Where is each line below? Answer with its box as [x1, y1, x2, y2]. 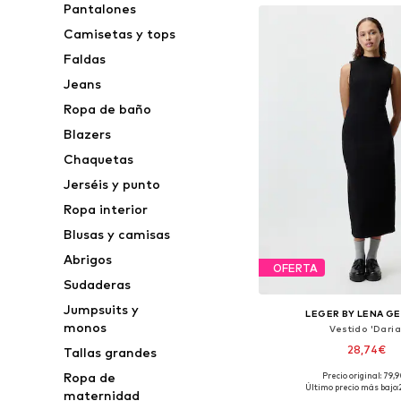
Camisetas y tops [64, 26, 176, 41]
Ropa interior [64, 201, 149, 217]
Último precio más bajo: [305, 382, 399, 393]
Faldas [64, 51, 107, 66]
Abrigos [64, 252, 113, 267]
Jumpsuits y [64, 302, 140, 317]
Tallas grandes [64, 345, 158, 360]
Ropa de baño [64, 101, 152, 116]
